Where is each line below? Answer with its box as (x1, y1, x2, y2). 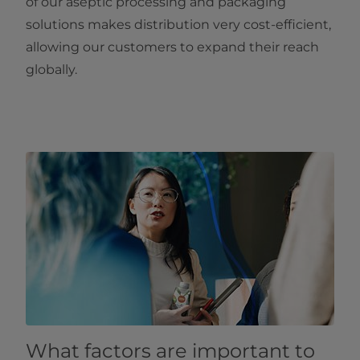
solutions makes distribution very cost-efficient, (26, 17, 331, 33)
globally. (26, 62, 77, 78)
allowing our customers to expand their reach (26, 39, 319, 55)
